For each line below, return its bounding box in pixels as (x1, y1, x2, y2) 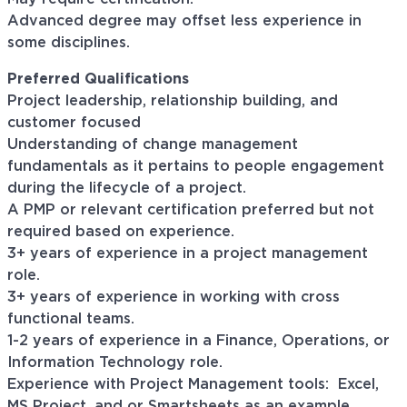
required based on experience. (7, 224, 234, 240)
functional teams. (7, 312, 134, 327)
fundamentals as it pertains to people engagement (7, 159, 384, 174)
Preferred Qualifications (7, 72, 189, 87)
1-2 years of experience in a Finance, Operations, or (7, 333, 390, 349)
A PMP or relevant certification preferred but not (7, 203, 374, 218)
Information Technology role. (7, 355, 223, 371)
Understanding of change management (7, 137, 298, 153)
